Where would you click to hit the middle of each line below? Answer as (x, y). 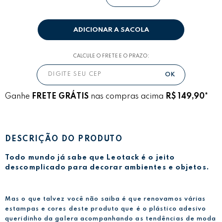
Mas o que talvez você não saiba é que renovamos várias (106, 199)
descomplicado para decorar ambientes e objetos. (107, 167)
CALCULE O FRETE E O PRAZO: (111, 56)
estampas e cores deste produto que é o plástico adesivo (106, 209)
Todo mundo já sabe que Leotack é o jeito (90, 157)
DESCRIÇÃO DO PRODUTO (64, 139)
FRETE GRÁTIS (60, 96)
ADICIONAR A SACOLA (111, 30)
